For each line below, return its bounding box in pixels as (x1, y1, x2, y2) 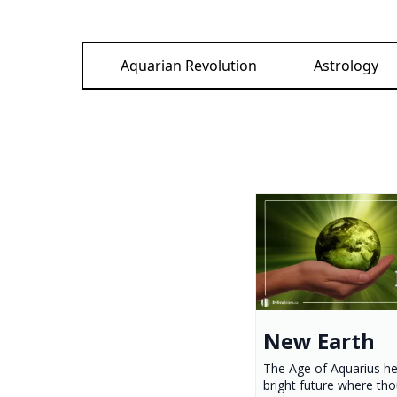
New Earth (263, 325, 375, 355)
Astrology (314, 56, 378, 75)
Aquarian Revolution (121, 56, 257, 75)
